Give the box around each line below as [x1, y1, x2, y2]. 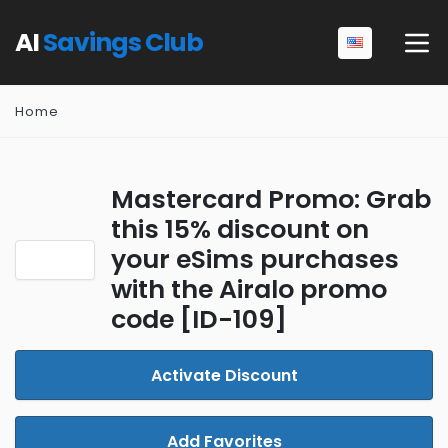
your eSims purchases [111, 242, 399, 277]
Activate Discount [150, 364, 298, 387]
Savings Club [43, 25, 203, 60]
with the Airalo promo [111, 272, 387, 307]
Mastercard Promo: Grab [111, 182, 431, 217]
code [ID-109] [111, 302, 287, 337]
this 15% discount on [111, 212, 369, 247]
